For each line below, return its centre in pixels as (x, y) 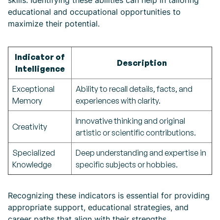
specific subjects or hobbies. (127, 165)
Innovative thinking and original (130, 121)
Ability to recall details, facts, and (134, 89)
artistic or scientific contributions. (136, 133)
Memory (27, 101)
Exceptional (33, 89)
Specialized (34, 153)
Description (142, 63)
